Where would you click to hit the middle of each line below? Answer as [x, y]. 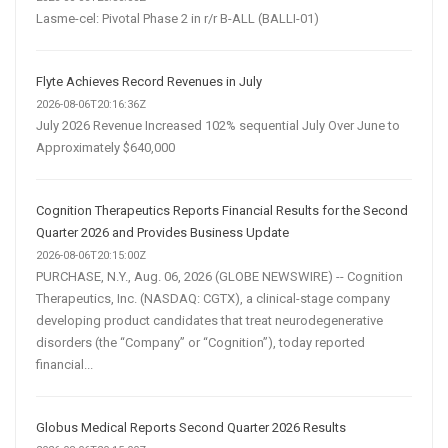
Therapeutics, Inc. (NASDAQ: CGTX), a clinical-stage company [213, 298]
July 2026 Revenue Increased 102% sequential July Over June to [218, 125]
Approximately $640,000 [105, 147]
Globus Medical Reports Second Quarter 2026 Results [191, 427]
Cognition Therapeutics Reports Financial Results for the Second [222, 210]
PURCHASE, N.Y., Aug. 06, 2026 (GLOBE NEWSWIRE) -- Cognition [219, 276]
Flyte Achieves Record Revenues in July [149, 81]
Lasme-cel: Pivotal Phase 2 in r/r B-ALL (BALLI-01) [177, 18]
